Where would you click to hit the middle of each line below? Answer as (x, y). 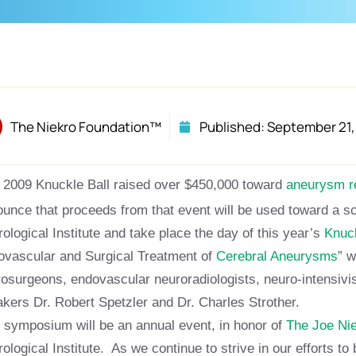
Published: (232, 127)
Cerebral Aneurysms (277, 256)
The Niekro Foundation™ (85, 127)
